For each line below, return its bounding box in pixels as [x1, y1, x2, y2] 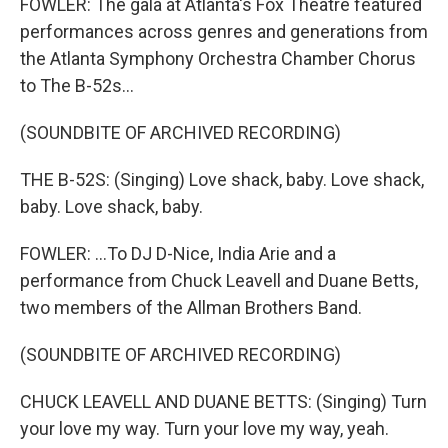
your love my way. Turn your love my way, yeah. [20, 418, 389, 439]
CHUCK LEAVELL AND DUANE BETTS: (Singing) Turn [20, 391, 427, 412]
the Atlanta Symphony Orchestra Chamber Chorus [20, 48, 416, 69]
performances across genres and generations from [20, 21, 428, 42]
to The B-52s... [20, 75, 134, 96]
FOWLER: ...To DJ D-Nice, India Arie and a [20, 243, 336, 264]
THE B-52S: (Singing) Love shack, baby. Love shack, [20, 169, 424, 190]
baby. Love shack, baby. [20, 196, 203, 217]
